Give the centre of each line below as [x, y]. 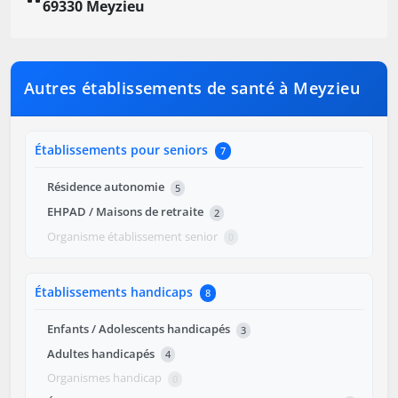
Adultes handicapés [102, 353]
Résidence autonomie [107, 187]
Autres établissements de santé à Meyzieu [192, 88]
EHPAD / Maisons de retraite [127, 211]
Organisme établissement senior [134, 236]
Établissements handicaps [115, 292]
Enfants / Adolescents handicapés [140, 329]
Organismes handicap [106, 378]
